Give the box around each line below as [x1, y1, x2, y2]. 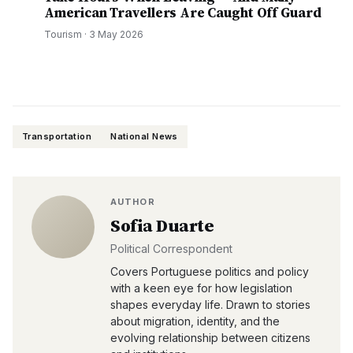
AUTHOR [110, 196, 155, 207]
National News [110, 131, 178, 142]
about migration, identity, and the [110, 314, 280, 328]
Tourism [44, 28, 82, 40]
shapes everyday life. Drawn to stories [110, 298, 310, 311]
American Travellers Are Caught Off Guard [44, 3, 321, 22]
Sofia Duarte [110, 214, 214, 237]
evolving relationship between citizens [110, 331, 310, 344]
